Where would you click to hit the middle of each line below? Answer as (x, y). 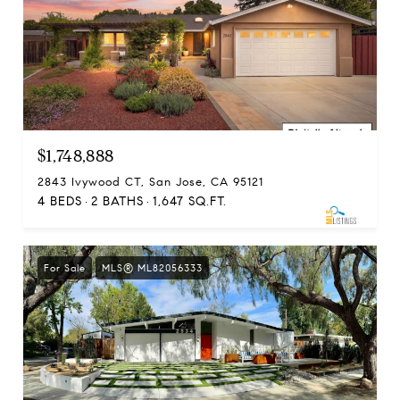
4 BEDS (60, 201)
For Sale (65, 268)
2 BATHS (117, 201)
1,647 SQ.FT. (190, 201)
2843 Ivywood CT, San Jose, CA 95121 (150, 182)
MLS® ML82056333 (152, 268)
